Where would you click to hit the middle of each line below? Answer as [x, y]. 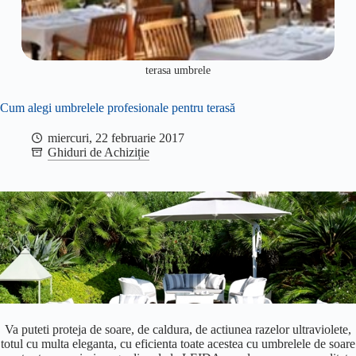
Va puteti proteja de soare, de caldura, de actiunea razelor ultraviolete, [178, 329]
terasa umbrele [178, 71]
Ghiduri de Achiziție [99, 153]
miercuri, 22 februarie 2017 [116, 138]
